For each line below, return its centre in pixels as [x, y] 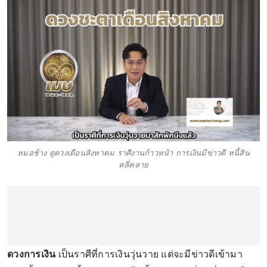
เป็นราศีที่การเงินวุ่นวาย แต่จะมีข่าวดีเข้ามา [149, 254]
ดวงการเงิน [32, 254]
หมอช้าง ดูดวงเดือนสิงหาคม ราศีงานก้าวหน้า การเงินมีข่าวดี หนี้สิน [133, 153]
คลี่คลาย [133, 164]
